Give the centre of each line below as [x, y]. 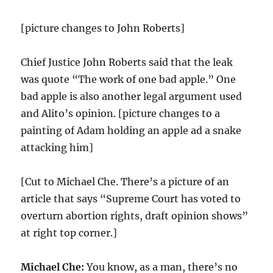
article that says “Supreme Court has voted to [131, 199]
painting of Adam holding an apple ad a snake [131, 130]
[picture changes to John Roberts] [103, 28]
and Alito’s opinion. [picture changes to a [121, 113]
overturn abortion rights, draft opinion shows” [135, 216]
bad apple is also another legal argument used [132, 96]
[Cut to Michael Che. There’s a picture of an [125, 182]
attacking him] [57, 147]
